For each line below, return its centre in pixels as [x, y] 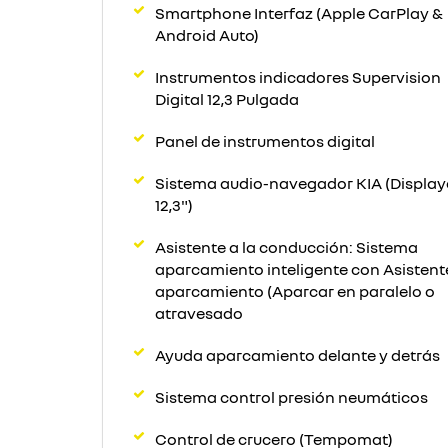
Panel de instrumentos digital [265, 141]
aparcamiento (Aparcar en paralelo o [295, 291]
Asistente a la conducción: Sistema [286, 247]
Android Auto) [207, 35]
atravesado [199, 313]
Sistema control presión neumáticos [291, 397]
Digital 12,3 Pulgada [227, 99]
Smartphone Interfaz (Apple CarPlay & [299, 13]
